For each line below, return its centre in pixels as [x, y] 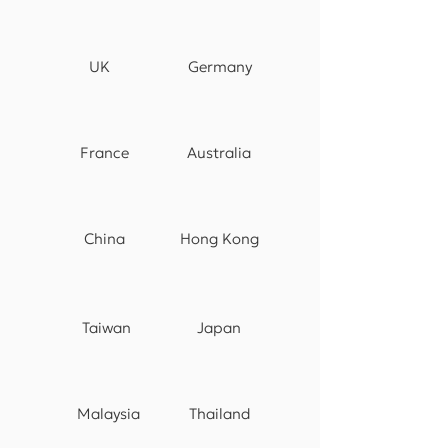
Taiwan [106, 327]
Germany [219, 66]
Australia [218, 152]
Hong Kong [219, 238]
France [104, 152]
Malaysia [108, 413]
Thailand [219, 413]
